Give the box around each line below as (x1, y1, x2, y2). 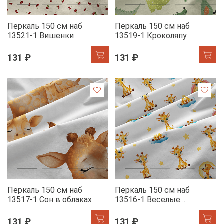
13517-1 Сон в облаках (7, 195, 92, 205)
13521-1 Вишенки (7, 31, 74, 41)
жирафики (115, 204, 154, 214)
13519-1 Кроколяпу (115, 31, 187, 41)
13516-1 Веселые (115, 195, 180, 205)
